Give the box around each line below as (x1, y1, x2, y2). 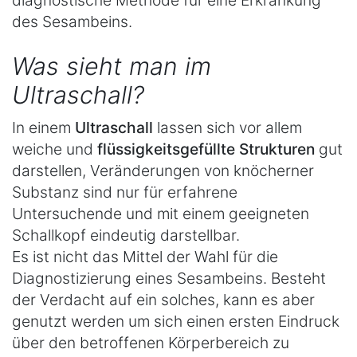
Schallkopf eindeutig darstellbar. (12, 225, 240, 245)
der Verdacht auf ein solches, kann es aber (12, 289, 315, 309)
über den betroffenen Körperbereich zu (12, 332, 289, 352)
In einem (12, 117, 75, 137)
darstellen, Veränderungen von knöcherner (12, 160, 314, 180)
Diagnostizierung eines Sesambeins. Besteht (12, 268, 326, 288)
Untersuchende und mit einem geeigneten (12, 203, 309, 223)
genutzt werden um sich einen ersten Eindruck (12, 311, 339, 331)
